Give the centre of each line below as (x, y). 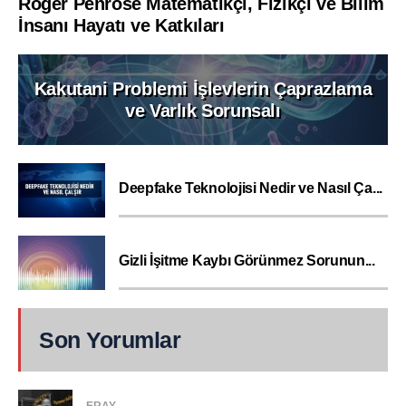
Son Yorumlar (110, 339)
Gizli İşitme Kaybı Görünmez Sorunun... (247, 260)
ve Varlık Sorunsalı (203, 110)
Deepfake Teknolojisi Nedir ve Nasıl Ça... (251, 188)
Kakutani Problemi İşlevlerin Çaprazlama (203, 88)
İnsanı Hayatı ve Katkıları (121, 25)
